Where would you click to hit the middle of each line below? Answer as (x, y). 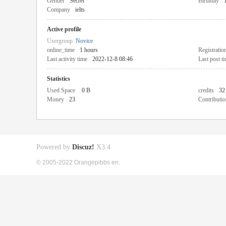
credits (206, 90)
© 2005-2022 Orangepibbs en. (78, 162)
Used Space (61, 90)
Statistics (59, 79)
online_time (61, 50)
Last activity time (67, 59)
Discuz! (83, 147)
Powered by (54, 147)
